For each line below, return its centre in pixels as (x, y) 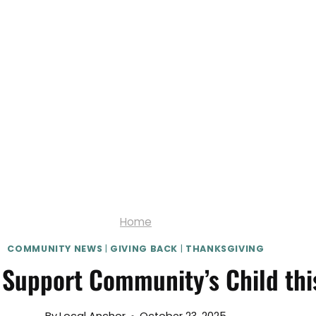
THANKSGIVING (225, 248)
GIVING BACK (144, 248)
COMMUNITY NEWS (55, 248)
